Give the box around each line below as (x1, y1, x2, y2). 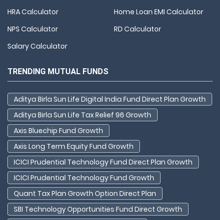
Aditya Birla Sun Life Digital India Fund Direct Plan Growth (14, 94, 206, 104)
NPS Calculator (7, 24, 58, 34)
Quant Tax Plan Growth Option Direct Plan (14, 188, 156, 198)
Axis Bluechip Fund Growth (14, 125, 103, 136)
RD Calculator (114, 24, 161, 34)
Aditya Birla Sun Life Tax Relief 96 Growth (14, 110, 151, 120)
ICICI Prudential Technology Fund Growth (14, 172, 154, 183)
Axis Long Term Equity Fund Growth (14, 141, 134, 151)
